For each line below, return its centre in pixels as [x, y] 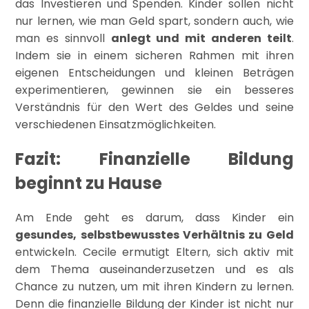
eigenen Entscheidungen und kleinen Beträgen [154, 72]
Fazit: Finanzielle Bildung [154, 159]
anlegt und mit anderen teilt [201, 38]
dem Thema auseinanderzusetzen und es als [154, 269]
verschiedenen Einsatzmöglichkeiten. [116, 124]
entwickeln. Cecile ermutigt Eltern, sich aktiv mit [154, 252]
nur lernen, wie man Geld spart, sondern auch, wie [154, 21]
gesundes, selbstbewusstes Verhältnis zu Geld [154, 235]
